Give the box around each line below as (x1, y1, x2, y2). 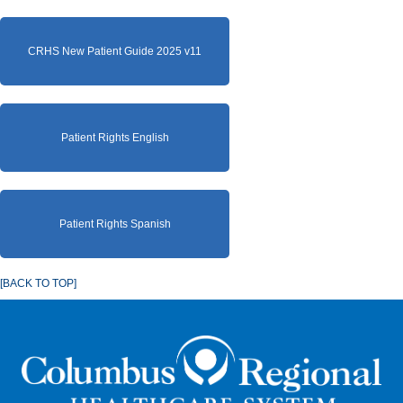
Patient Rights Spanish (58, 217, 171, 230)
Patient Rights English (60, 130, 169, 144)
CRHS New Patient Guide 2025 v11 (28, 44, 201, 58)
